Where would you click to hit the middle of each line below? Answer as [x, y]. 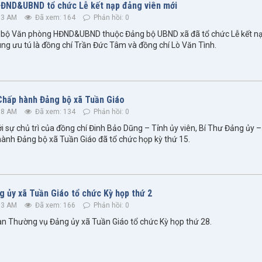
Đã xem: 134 [54, 111]
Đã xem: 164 [54, 18]
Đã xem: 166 [54, 205]
